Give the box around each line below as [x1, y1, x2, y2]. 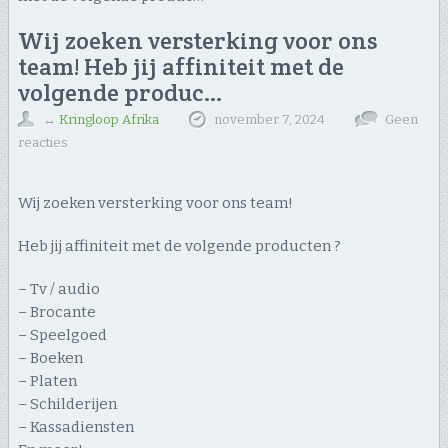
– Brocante [17, 303, 96, 322]
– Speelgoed [17, 326, 107, 345]
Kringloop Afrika [58, 112, 159, 128]
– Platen [17, 372, 77, 391]
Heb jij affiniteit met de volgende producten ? [17, 237, 341, 256]
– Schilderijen [17, 395, 117, 414]
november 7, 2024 [213, 112, 325, 128]
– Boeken [17, 349, 83, 368]
